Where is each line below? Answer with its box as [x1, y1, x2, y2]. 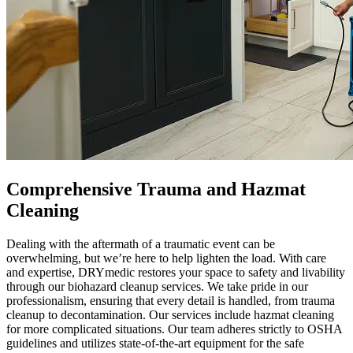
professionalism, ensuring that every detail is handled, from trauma [6, 294, 335, 308]
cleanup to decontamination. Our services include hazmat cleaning [6, 308, 334, 322]
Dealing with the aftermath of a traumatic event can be [6, 237, 275, 251]
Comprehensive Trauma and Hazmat [6, 179, 306, 200]
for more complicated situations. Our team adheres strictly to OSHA [6, 322, 342, 336]
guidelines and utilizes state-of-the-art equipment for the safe [6, 336, 304, 351]
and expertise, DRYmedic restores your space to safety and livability [6, 266, 345, 280]
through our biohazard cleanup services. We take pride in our [6, 280, 308, 294]
